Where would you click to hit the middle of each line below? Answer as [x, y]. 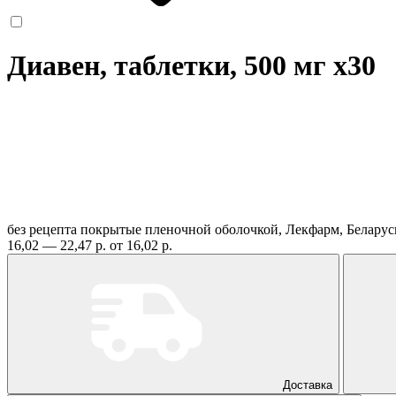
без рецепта [42, 229]
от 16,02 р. [141, 245]
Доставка [308, 385]
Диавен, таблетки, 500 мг [170, 66]
